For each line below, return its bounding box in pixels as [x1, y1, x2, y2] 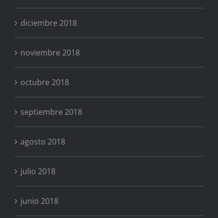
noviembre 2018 [20, 47, 80, 58]
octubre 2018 [20, 77, 69, 88]
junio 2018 [20, 196, 58, 207]
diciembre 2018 [20, 18, 77, 29]
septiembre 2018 [20, 107, 82, 118]
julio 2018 [20, 166, 55, 177]
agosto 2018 [20, 136, 65, 147]
